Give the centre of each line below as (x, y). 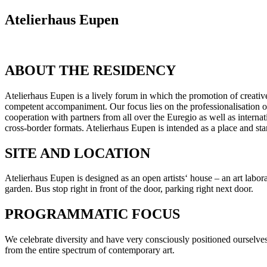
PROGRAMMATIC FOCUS (92, 214)
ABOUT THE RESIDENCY (90, 70)
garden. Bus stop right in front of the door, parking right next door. (129, 189)
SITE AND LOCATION (77, 153)
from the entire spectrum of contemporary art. (90, 250)
